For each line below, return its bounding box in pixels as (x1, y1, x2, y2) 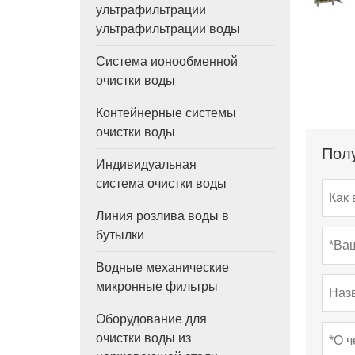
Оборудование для (95, 312, 207, 326)
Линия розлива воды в (95, 209, 229, 223)
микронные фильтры (95, 280, 218, 293)
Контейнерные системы (95, 106, 236, 120)
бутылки (95, 228, 144, 242)
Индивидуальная (95, 158, 197, 171)
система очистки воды (95, 177, 227, 190)
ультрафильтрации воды (95, 22, 240, 36)
